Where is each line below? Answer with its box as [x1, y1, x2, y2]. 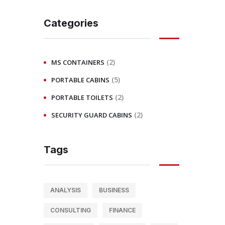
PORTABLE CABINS [51, 75, 109, 84]
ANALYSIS [50, 186, 81, 194]
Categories [44, 17, 98, 29]
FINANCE [109, 206, 136, 214]
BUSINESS [99, 186, 129, 194]
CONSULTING [50, 206, 91, 214]
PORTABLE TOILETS [51, 93, 113, 102]
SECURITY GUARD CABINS [51, 110, 132, 120]
